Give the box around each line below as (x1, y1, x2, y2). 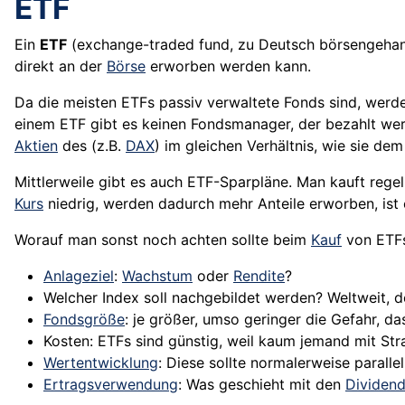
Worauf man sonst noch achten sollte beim (14, 231, 311, 250)
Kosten (43, 332, 89, 351)
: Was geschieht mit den (178, 375, 345, 394)
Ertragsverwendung (43, 375, 178, 394)
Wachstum (122, 267, 193, 286)
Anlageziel (43, 267, 114, 286)
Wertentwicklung (43, 353, 158, 372)
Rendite (233, 267, 285, 286)
